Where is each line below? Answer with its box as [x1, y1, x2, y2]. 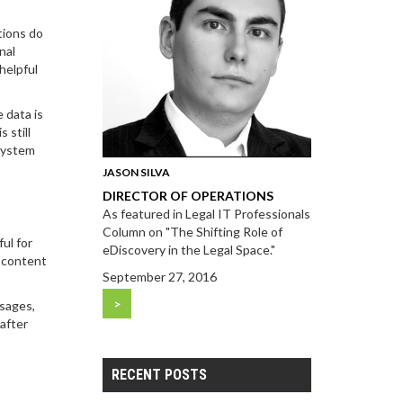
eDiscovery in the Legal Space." [102, 242, 275, 258]
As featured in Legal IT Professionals [102, 206, 310, 222]
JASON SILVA [102, 166, 170, 180]
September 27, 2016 [102, 269, 217, 285]
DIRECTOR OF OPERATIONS [102, 188, 273, 204]
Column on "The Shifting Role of [102, 224, 282, 240]
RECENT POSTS [111, 366, 207, 384]
